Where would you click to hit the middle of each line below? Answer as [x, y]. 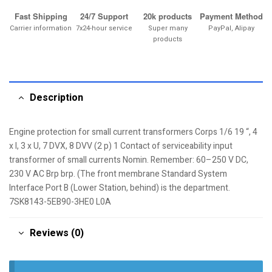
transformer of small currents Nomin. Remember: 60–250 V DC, [129, 160]
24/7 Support [104, 16]
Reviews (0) [57, 233]
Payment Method [231, 16]
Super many [168, 28]
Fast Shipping [41, 16]
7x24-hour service [104, 28]
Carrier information [41, 28]
